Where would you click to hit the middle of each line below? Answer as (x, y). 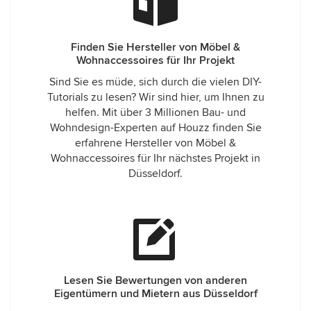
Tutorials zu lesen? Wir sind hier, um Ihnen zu (155, 97)
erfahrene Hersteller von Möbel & (155, 143)
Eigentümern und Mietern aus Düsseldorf (155, 294)
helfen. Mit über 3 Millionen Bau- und (155, 112)
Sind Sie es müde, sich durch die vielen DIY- (155, 82)
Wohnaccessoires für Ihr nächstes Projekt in (155, 158)
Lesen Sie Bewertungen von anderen (155, 280)
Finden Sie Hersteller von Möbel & (155, 47)
